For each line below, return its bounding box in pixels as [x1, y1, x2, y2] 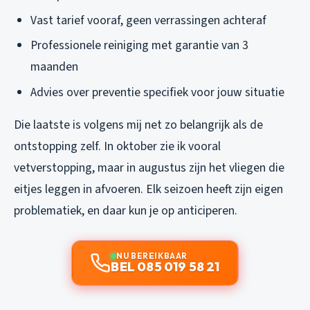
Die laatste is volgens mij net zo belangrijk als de [14, 116, 263, 134]
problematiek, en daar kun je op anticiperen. [14, 201, 237, 219]
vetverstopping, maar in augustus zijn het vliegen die [14, 158, 284, 176]
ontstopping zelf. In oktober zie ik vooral [14, 137, 221, 155]
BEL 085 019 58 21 [111, 258, 220, 275]
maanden [30, 58, 78, 76]
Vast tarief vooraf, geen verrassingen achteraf [30, 11, 266, 29]
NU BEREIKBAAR [116, 250, 188, 261]
